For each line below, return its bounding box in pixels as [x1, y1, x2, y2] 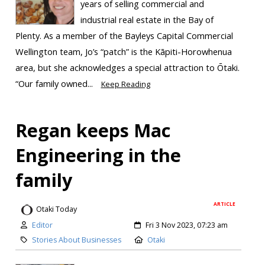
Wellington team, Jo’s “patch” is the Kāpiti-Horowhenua [15, 45, 232, 57]
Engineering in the [15, 142, 181, 167]
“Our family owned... [15, 77, 95, 89]
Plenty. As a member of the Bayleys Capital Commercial [15, 29, 233, 41]
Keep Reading [101, 79, 150, 89]
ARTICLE [214, 200, 236, 207]
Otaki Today [35, 204, 77, 215]
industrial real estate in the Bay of [80, 13, 214, 25]
